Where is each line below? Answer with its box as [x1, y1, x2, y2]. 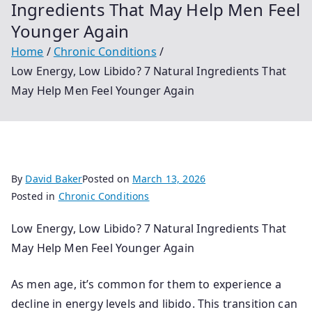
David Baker [25, 172, 83, 185]
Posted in [11, 189, 58, 203]
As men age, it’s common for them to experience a [11, 276, 281, 292]
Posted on [82, 172, 132, 185]
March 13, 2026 [132, 172, 206, 185]
